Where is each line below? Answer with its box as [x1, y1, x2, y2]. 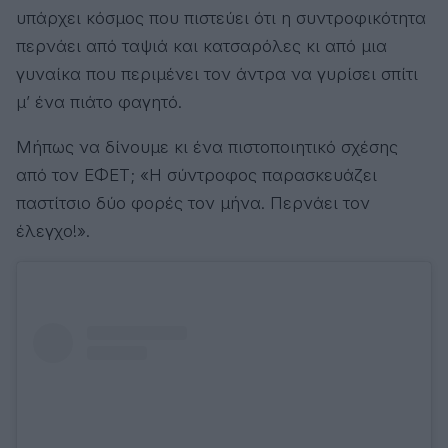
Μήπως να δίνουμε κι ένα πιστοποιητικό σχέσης [16, 136, 398, 157]
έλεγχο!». [16, 220, 90, 241]
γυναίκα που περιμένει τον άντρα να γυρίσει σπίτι [16, 63, 418, 84]
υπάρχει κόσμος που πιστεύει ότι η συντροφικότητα [16, 7, 426, 28]
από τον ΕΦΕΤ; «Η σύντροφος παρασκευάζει [16, 164, 377, 185]
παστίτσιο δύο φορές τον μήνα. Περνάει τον [16, 192, 370, 213]
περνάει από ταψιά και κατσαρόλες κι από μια [16, 35, 387, 56]
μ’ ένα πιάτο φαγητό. [16, 91, 182, 112]
